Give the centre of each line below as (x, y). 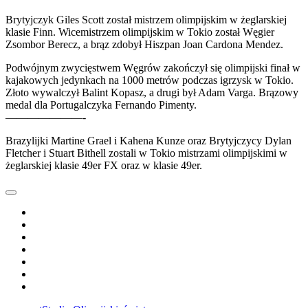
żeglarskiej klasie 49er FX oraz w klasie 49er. (104, 165)
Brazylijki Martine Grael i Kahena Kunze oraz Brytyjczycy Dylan (148, 140)
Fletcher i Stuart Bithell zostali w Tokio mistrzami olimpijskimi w (146, 153)
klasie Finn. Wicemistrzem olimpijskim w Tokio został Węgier (140, 32)
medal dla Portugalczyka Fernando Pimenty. (101, 104)
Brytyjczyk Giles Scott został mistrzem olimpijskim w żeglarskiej (146, 19)
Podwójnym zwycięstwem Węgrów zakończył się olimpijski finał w (153, 67)
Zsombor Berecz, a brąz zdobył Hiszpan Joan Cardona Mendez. (144, 44)
